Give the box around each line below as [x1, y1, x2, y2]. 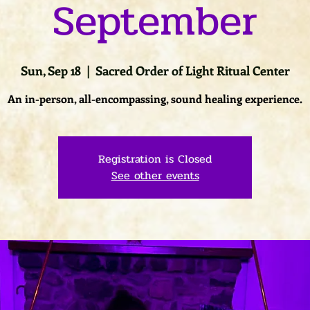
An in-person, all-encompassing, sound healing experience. [8, 91, 302, 106]
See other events [111, 167, 199, 184]
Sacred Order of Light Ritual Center [95, 62, 290, 79]
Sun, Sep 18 [20, 62, 81, 79]
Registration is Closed [98, 150, 212, 167]
